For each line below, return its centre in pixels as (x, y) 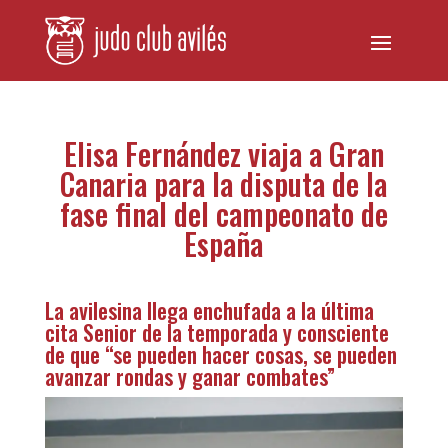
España (224, 243)
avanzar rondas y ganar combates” (189, 376)
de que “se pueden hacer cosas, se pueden (220, 354)
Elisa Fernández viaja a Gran (223, 153)
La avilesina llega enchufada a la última (209, 310)
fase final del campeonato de (223, 213)
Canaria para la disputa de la (224, 183)
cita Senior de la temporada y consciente (216, 332)
